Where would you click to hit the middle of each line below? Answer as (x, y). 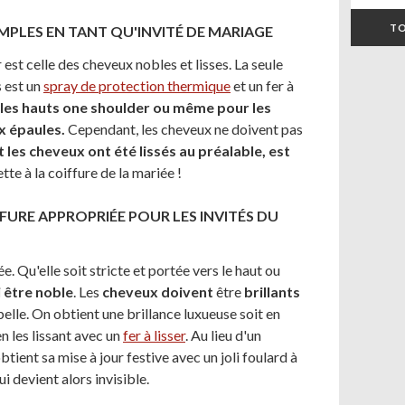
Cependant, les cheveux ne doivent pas (185, 129)
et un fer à (262, 85)
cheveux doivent (158, 292)
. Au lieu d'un (223, 335)
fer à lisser (154, 335)
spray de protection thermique (137, 85)
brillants (272, 292)
